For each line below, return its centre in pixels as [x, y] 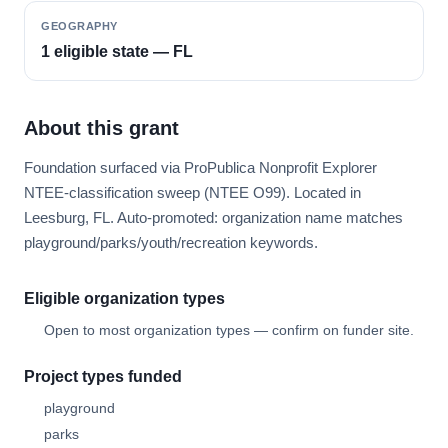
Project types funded [103, 376]
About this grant [101, 128]
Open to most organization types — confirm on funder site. [229, 330]
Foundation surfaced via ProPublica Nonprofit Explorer [200, 167]
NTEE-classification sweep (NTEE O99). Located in [192, 192]
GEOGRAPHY [79, 26]
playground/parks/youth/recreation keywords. [171, 242]
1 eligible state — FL [117, 51]
